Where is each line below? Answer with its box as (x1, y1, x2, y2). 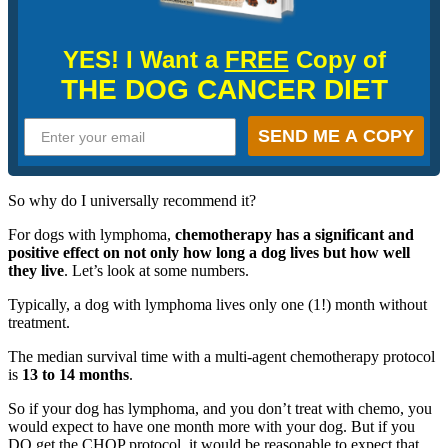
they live (8, 261, 64, 279)
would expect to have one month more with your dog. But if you (8, 417, 415, 435)
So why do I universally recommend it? (8, 191, 256, 209)
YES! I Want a (62, 45, 225, 73)
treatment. (8, 313, 70, 331)
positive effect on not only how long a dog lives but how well (8, 243, 410, 261)
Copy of (288, 45, 386, 73)
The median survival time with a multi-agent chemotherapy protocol (8, 347, 435, 365)
